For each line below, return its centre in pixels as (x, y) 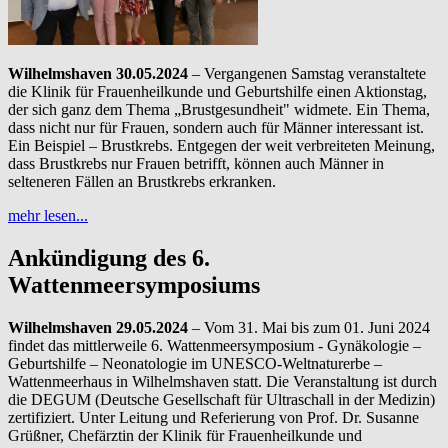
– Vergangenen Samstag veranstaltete (307, 74)
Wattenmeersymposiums (134, 284)
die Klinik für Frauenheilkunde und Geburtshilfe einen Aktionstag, (217, 92)
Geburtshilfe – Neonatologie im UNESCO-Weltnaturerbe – (195, 363)
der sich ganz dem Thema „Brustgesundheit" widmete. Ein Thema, (219, 110)
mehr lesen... (48, 216)
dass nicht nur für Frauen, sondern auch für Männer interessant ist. (216, 128)
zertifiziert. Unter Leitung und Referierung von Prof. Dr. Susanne (213, 417)
